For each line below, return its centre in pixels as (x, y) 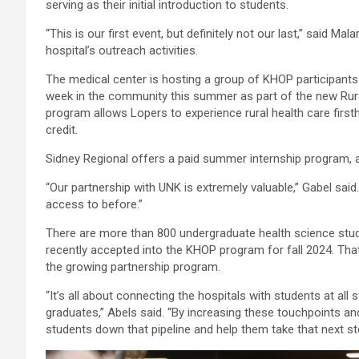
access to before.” (94, 205)
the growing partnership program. (133, 267)
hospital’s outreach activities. (122, 51)
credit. (62, 130)
